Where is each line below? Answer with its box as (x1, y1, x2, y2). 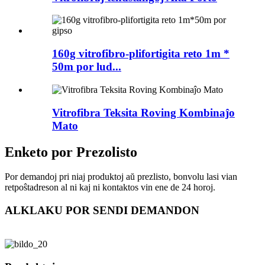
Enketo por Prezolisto (5, 144, 137, 160)
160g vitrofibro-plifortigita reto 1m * (52, 47, 230, 60)
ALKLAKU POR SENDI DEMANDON (5, 204, 199, 217)
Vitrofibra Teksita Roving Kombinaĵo (52, 106, 235, 119)
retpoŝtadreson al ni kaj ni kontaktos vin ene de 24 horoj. (5, 182, 215, 193)
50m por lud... (52, 60, 121, 73)
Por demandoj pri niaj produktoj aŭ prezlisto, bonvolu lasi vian (5, 172, 237, 182)
